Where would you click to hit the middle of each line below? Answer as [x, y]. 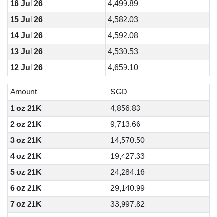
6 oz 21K [26, 188]
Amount [23, 92]
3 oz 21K [26, 140]
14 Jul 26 [26, 36]
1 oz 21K [26, 108]
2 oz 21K [26, 124]
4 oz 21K [26, 156]
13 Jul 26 [26, 52]
